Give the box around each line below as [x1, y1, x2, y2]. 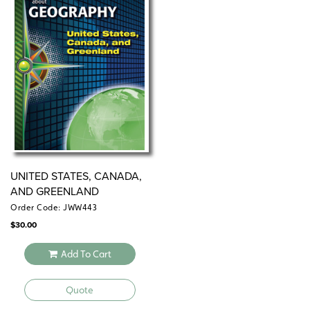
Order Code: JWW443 [10, 203, 97, 213]
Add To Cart [60, 248, 111, 260]
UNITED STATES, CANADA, [10, 168, 142, 185]
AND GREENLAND [10, 183, 99, 200]
